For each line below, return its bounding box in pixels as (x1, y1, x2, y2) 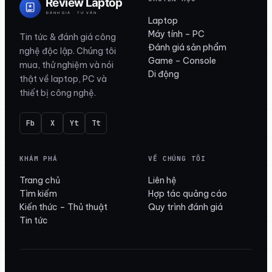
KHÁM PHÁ (19, 154, 58, 163)
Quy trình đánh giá (148, 202, 223, 213)
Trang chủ (19, 175, 60, 186)
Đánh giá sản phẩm (148, 42, 226, 53)
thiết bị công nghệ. (19, 87, 96, 99)
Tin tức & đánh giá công (19, 32, 116, 43)
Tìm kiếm (19, 188, 57, 200)
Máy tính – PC (148, 29, 205, 40)
